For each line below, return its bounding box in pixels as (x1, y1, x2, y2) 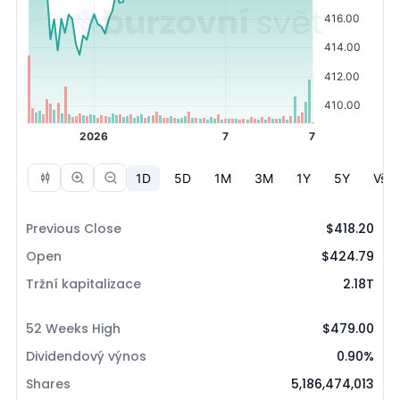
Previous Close (26, 220, 121, 237)
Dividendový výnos (26, 347, 146, 365)
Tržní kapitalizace (26, 275, 141, 293)
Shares (26, 375, 71, 393)
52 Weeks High (26, 320, 121, 337)
